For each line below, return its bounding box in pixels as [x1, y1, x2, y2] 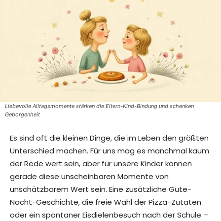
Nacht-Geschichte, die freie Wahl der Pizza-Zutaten [10, 197, 201, 208]
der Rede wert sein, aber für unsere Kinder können [10, 158, 192, 169]
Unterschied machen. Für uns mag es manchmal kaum [10, 146, 209, 156]
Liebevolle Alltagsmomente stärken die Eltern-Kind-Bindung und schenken [5, 103, 194, 110]
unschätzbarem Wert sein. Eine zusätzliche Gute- [10, 184, 191, 195]
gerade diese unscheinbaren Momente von [10, 171, 169, 182]
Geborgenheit [5, 111, 40, 118]
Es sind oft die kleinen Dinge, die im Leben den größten [10, 133, 209, 144]
